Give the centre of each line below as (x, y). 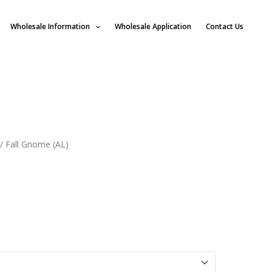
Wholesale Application (153, 26)
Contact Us (225, 26)
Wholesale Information (50, 26)
